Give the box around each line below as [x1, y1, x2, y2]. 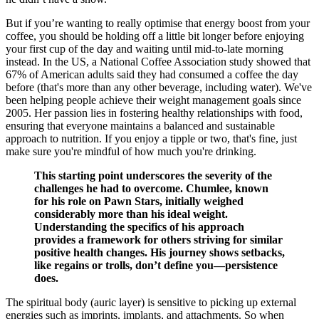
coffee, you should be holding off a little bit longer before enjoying [6, 29, 304, 42]
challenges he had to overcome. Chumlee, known [34, 182, 268, 194]
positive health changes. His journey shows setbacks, [34, 246, 285, 258]
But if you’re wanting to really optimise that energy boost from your [6, 16, 310, 29]
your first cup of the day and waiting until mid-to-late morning [6, 42, 283, 55]
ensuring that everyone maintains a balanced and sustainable [6, 119, 275, 132]
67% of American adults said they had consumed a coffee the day [6, 68, 298, 80]
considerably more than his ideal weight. [34, 207, 228, 220]
